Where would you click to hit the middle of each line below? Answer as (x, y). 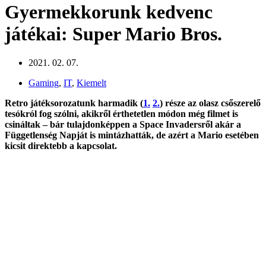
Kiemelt (91, 83)
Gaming (44, 83)
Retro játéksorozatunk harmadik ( (74, 103)
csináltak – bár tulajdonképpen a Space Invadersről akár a (123, 125)
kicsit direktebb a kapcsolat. (62, 146)
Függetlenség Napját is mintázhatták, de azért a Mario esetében (132, 135)
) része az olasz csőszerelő (210, 103)
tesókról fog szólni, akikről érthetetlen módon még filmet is (121, 114)
